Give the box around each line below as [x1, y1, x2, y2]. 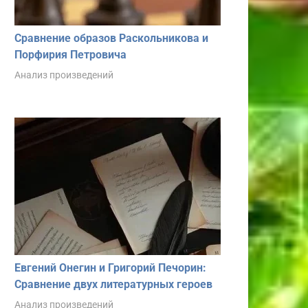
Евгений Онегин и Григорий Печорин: [14, 261, 206, 274]
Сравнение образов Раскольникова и [14, 31, 208, 45]
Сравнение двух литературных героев [14, 277, 212, 291]
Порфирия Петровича [14, 47, 126, 61]
